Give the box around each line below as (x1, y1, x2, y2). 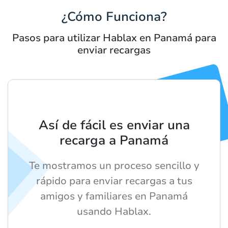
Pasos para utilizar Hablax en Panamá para (12, 31, 216, 45)
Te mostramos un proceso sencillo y (28, 159, 199, 173)
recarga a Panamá (60, 132, 168, 150)
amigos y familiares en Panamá (40, 189, 188, 204)
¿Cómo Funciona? (61, 8, 167, 26)
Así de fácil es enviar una (38, 117, 190, 134)
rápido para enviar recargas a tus (36, 174, 192, 188)
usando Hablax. (77, 205, 151, 219)
